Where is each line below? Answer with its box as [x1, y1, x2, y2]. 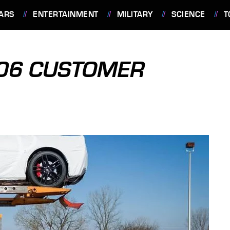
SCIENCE [171, 10, 205, 19]
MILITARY [117, 10, 153, 19]
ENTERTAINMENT [33, 10, 99, 19]
